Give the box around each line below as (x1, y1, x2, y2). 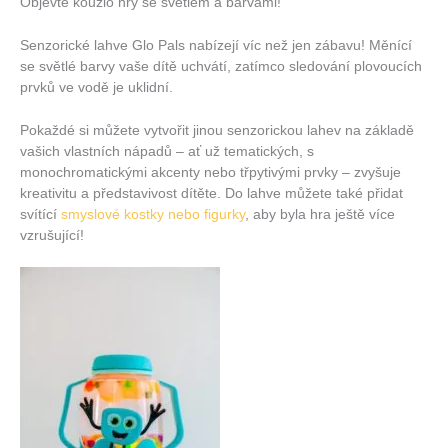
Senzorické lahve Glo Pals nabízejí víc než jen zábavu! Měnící (20, 37, 412, 53)
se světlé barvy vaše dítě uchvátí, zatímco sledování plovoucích (20, 58, 422, 74)
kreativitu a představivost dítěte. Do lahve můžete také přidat (20, 185, 403, 201)
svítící (20, 206, 61, 222)
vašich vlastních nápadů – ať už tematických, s (20, 143, 314, 159)
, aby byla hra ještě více (245, 206, 395, 222)
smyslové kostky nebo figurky (61, 206, 245, 222)
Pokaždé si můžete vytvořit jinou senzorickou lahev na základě (20, 122, 414, 138)
